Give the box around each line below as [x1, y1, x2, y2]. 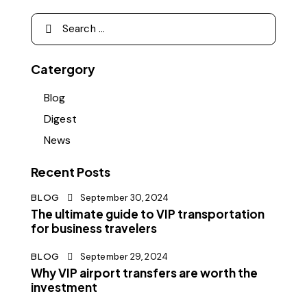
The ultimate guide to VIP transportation [31, 206, 265, 221]
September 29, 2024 [80, 251, 168, 263]
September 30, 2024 [80, 191, 169, 204]
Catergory [31, 60, 95, 77]
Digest [44, 111, 77, 126]
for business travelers [31, 220, 157, 236]
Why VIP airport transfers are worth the [31, 265, 258, 281]
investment [31, 280, 97, 295]
